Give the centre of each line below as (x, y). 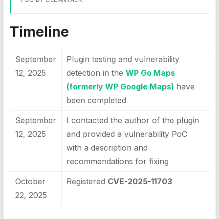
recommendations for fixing (117, 161)
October (30, 181)
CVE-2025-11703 (140, 181)
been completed (96, 100)
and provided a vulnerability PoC (127, 134)
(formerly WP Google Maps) (120, 87)
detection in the (96, 73)
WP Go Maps (150, 73)
